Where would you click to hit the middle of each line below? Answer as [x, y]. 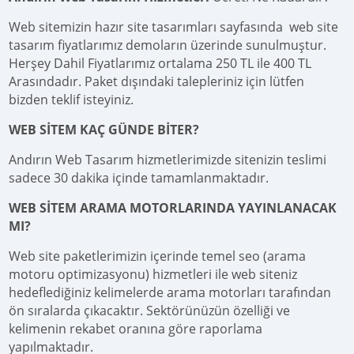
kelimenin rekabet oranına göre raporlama [136, 329]
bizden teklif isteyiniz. [72, 100]
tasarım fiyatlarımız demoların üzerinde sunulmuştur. [168, 45]
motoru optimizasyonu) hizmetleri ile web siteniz [153, 274]
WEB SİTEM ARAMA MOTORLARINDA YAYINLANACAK [173, 208]
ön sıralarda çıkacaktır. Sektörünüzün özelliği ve [150, 311]
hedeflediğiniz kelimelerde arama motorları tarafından [170, 292]
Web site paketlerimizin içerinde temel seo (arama [158, 256]
